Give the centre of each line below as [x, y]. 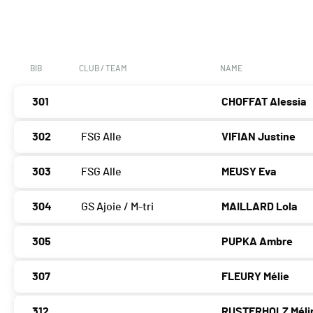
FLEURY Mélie [256, 277]
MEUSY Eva [249, 172]
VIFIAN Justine [259, 137]
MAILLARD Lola [260, 207]
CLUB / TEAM [103, 69]
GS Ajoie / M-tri [117, 207]
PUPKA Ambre [257, 242]
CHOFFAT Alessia [264, 102]
